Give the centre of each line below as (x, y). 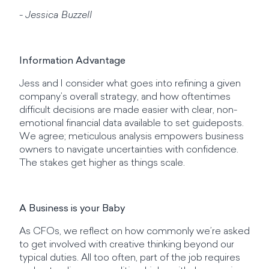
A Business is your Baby (72, 209)
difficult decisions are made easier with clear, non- (128, 110)
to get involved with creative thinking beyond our (127, 245)
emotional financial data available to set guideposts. (131, 124)
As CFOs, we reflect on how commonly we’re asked (134, 232)
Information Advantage (72, 61)
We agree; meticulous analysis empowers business (131, 137)
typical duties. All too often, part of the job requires (130, 258)
